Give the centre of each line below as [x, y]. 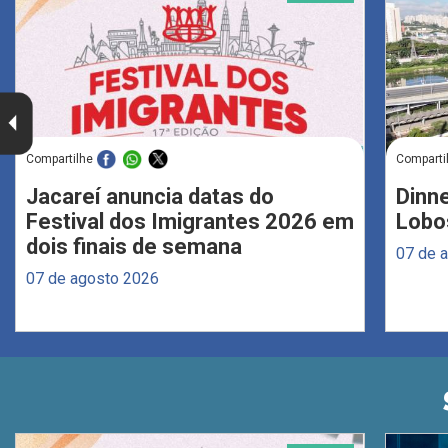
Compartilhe [59, 158]
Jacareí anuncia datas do [150, 196]
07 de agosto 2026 [92, 278]
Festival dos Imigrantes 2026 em [190, 221]
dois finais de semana [134, 246]
